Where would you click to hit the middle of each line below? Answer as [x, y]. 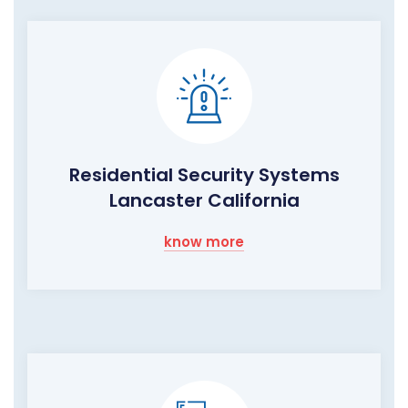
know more [204, 241]
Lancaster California [204, 200]
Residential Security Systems [204, 174]
